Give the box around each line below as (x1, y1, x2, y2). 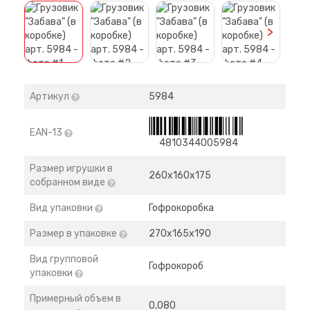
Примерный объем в (30, 293, 121, 304)
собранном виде (30, 176, 107, 188)
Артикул (30, 91, 71, 102)
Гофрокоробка (149, 202, 214, 214)
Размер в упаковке (30, 228, 119, 239)
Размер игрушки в (30, 163, 113, 174)
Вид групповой (30, 253, 98, 265)
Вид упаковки (30, 202, 95, 214)
